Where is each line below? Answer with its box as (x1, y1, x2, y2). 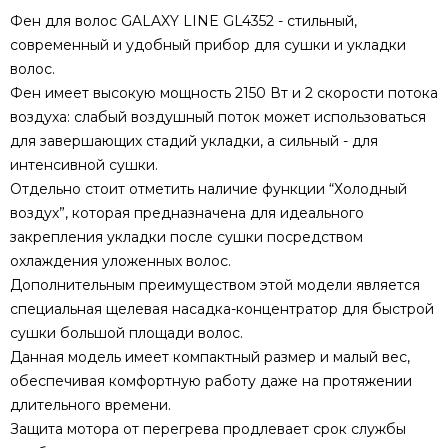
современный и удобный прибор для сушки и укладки (10, 36, 406, 55)
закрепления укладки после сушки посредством (10, 228, 363, 247)
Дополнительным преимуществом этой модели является (10, 276, 420, 295)
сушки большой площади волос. (10, 324, 243, 343)
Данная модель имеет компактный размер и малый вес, (10, 348, 410, 367)
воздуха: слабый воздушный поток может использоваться (10, 108, 426, 127)
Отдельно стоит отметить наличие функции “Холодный (10, 180, 407, 199)
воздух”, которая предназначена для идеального (10, 204, 364, 223)
